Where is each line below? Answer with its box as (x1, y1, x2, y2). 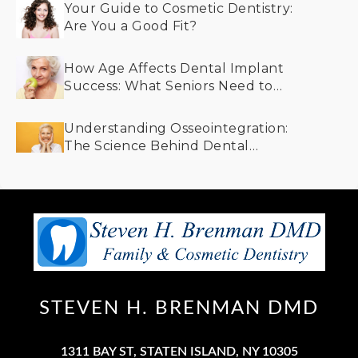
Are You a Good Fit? (64, 18, 197, 34)
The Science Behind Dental (64, 138, 249, 153)
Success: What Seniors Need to (64, 78, 273, 93)
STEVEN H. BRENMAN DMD (39, 299, 319, 318)
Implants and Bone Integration (64, 156, 273, 171)
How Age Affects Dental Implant (64, 61, 284, 76)
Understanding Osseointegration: (64, 121, 288, 136)
